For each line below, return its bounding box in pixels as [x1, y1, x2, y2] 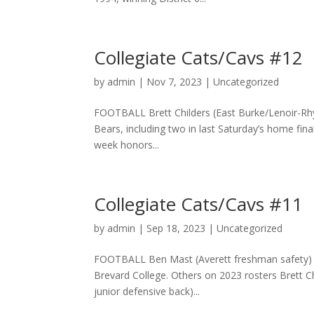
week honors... [94, 138, 160, 152]
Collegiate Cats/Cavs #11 [94, 191, 303, 217]
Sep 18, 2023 [146, 221, 206, 235]
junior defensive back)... [94, 285, 200, 299]
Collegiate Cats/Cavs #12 [94, 45, 303, 71]
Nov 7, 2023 [146, 75, 203, 89]
